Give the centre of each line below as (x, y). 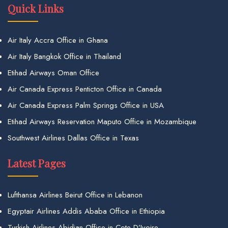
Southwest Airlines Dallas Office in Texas (73, 138)
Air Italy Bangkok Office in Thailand (64, 56)
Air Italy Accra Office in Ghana (58, 40)
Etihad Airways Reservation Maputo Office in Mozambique (102, 121)
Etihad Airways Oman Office (53, 73)
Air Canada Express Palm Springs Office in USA (86, 105)
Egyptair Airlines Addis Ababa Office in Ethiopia (86, 211)
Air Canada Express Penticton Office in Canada (85, 89)
